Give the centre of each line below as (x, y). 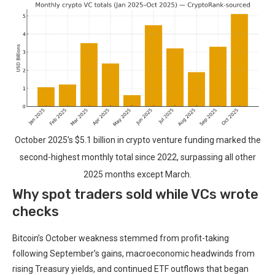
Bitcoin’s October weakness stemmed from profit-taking (121, 238)
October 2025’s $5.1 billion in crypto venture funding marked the (137, 140)
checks (36, 212)
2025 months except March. (137, 175)
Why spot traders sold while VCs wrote (135, 195)
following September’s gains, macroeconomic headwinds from (134, 254)
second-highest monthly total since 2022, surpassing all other (137, 157)
